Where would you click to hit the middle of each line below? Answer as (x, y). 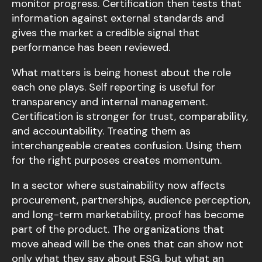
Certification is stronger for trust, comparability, (130, 117)
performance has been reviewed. (91, 48)
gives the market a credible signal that (106, 33)
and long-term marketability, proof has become (128, 215)
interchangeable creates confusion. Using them (127, 146)
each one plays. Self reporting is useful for (113, 87)
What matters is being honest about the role (121, 73)
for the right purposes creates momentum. (117, 161)
